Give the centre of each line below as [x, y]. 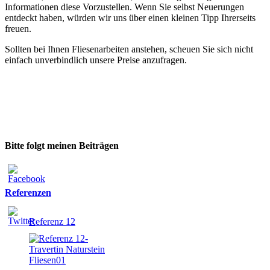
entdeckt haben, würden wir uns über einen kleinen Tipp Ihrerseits [130, 18]
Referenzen [28, 193]
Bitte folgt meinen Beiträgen [62, 145]
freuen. [18, 29]
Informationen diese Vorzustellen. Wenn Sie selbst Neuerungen [124, 7]
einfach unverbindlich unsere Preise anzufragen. [96, 60]
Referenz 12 [52, 221]
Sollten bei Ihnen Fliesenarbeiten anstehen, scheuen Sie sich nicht [129, 49]
